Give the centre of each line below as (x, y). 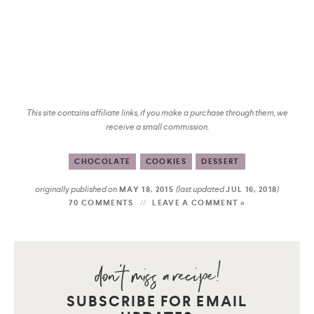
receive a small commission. (157, 127)
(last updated (201, 189)
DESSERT (220, 161)
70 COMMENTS (101, 203)
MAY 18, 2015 (146, 189)
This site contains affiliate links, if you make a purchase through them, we (157, 112)
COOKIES (166, 161)
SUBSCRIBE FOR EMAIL (157, 301)
